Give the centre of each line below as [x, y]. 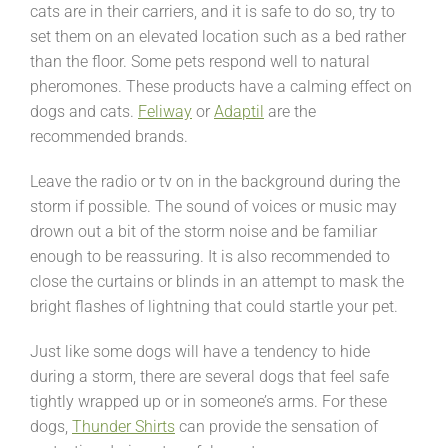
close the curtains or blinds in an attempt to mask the [217, 281]
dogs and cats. [84, 111]
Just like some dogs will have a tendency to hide [200, 351]
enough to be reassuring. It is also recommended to [210, 256]
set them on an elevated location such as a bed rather [218, 36]
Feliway [165, 111]
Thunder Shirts [123, 426]
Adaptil [239, 111]
